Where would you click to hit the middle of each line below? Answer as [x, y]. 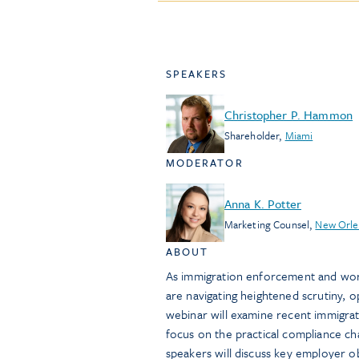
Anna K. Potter [262, 203]
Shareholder [252, 135]
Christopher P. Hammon [288, 114]
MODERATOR [204, 163]
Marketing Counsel [267, 224]
